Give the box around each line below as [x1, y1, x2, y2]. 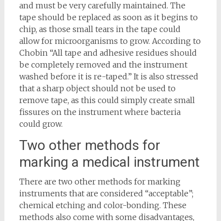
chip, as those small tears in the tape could [19, 24, 181, 35]
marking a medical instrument [19, 154, 200, 171]
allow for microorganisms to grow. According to [19, 36, 201, 46]
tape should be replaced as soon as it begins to [19, 12, 198, 23]
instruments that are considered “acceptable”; [19, 188, 193, 199]
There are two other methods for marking [19, 177, 181, 187]
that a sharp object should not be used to [19, 83, 176, 94]
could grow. [19, 119, 63, 129]
